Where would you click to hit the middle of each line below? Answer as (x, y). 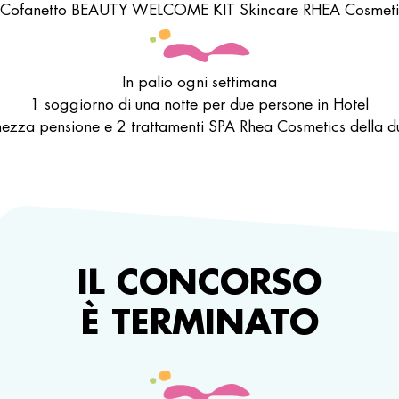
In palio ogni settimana (199, 81)
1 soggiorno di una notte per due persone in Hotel (199, 104)
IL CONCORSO (200, 280)
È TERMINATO (199, 320)
